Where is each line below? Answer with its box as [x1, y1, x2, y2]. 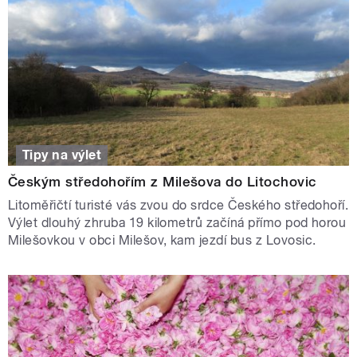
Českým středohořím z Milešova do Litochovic [8, 173, 317, 190]
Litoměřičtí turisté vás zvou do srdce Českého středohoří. [8, 197, 349, 213]
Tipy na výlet [22, 147, 102, 163]
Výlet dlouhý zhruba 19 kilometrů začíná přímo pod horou [8, 214, 347, 230]
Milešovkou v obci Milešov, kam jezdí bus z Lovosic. [8, 232, 316, 248]
